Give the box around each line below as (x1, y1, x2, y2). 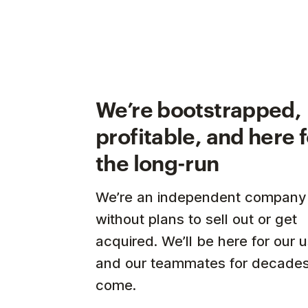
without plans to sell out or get (96, 210, 297, 228)
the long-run (96, 146, 219, 176)
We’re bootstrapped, (96, 93, 302, 122)
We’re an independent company (96, 188, 307, 206)
